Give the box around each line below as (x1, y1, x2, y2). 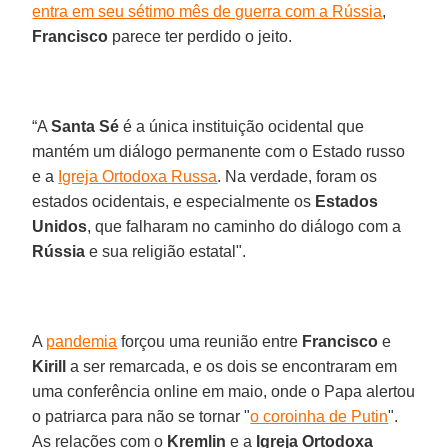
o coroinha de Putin (250, 407, 389, 425)
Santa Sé (51, 117, 120, 135)
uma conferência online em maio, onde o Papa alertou (32, 382, 416, 400)
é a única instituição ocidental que (119, 117, 365, 135)
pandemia (46, 332, 118, 350)
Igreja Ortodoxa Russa (58, 167, 218, 185)
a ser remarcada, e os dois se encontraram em (66, 357, 398, 375)
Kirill (32, 357, 67, 375)
